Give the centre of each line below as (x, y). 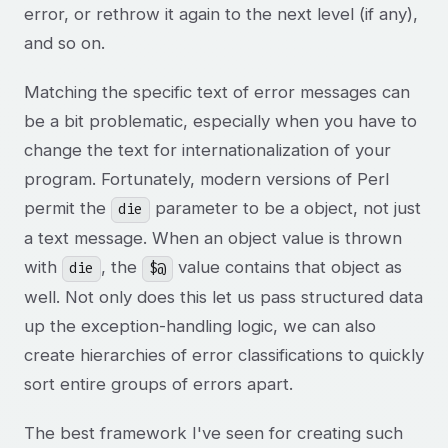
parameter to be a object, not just (285, 208)
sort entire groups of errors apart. (158, 384)
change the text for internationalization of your (207, 150)
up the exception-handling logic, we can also (200, 326)
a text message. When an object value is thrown (213, 238)
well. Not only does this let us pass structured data (223, 297)
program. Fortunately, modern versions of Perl (206, 179)
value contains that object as (287, 267)
